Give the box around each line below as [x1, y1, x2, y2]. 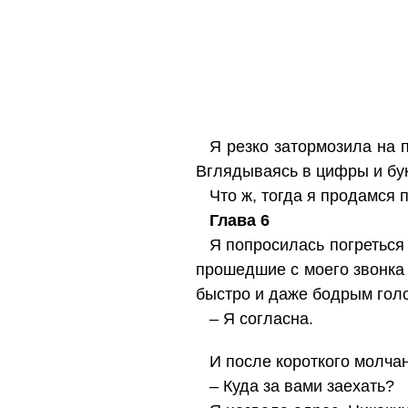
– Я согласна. [209, 310, 313, 328]
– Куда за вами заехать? [209, 377, 394, 395]
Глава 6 [209, 211, 270, 229]
